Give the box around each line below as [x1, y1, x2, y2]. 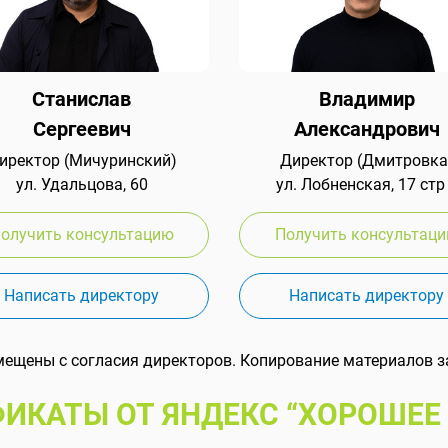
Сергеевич [32, 117, 131, 142]
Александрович [293, 117, 440, 142]
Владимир [318, 87, 415, 112]
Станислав [32, 87, 131, 112]
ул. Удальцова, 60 [15, 175, 148, 195]
